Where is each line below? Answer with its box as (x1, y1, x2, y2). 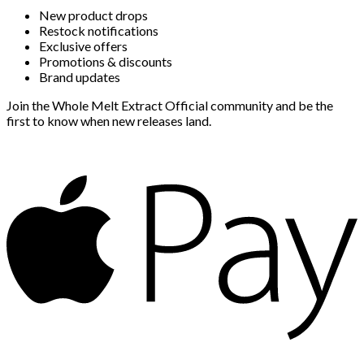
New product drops (39, 6, 148, 23)
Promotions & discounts (39, 53, 172, 69)
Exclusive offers (39, 37, 128, 54)
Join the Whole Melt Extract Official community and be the (6, 97, 333, 113)
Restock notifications (39, 22, 158, 38)
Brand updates (39, 68, 120, 84)
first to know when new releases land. (6, 112, 211, 128)
